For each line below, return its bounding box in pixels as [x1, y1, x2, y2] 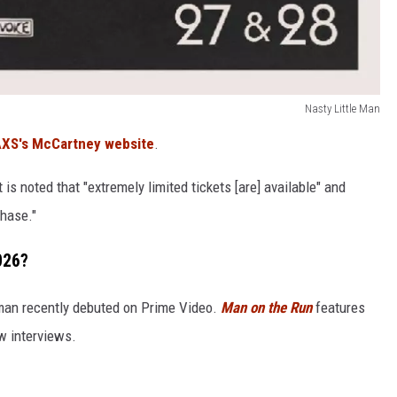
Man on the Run [221, 299, 312, 317]
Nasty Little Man [305, 102, 380, 116]
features [312, 299, 365, 317]
